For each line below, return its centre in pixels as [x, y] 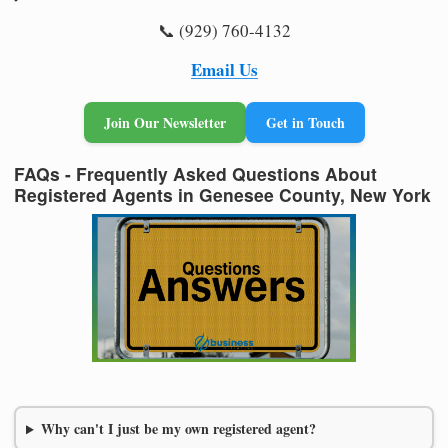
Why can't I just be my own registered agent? [178, 429]
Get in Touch [305, 122]
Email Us [224, 69]
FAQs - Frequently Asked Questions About [195, 173]
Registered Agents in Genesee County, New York [222, 194]
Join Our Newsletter [164, 122]
